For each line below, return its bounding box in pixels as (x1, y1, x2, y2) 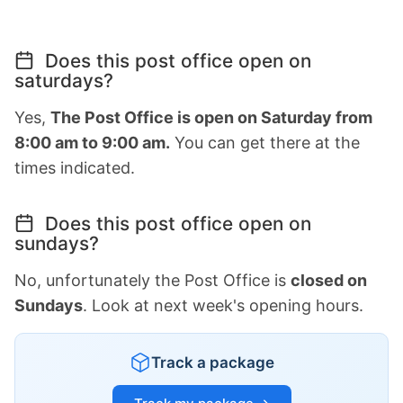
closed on (291, 270, 367, 290)
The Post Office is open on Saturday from (50, 107, 372, 127)
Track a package (150, 353, 274, 372)
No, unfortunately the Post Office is (14, 270, 291, 290)
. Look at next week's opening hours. (83, 295, 363, 315)
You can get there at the (170, 132, 360, 152)
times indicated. (14, 157, 135, 177)
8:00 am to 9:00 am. (14, 132, 170, 152)
